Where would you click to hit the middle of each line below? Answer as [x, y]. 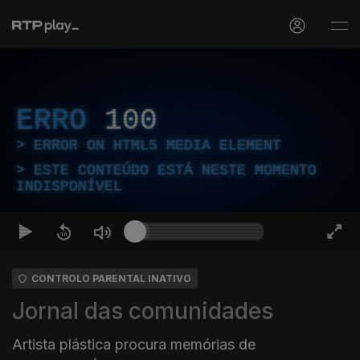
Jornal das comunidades [143, 311]
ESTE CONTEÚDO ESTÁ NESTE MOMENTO [175, 170]
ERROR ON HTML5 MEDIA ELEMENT [157, 145]
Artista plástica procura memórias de [134, 344]
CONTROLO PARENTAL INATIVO [111, 278]
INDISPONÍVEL [69, 186]
